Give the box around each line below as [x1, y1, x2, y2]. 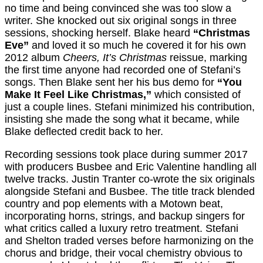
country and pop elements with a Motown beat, [5, 198, 223, 210]
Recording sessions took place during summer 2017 [5, 149, 248, 161]
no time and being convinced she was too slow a [5, 2, 231, 15]
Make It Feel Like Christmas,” [5, 89, 151, 101]
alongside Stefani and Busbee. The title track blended [5, 186, 255, 198]
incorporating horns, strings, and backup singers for [5, 210, 245, 222]
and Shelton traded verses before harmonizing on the [5, 235, 254, 247]
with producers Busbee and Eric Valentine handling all [5, 161, 257, 173]
